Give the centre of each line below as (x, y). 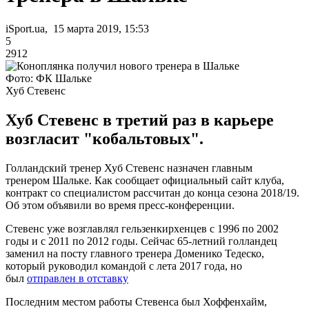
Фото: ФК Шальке (49, 78)
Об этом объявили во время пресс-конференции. (120, 205)
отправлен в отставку (78, 278)
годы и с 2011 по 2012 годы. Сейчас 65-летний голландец (141, 241)
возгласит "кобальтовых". (104, 138)
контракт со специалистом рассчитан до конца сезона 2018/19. (152, 192)
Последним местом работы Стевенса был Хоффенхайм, (136, 301)
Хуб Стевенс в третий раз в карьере (140, 120)
